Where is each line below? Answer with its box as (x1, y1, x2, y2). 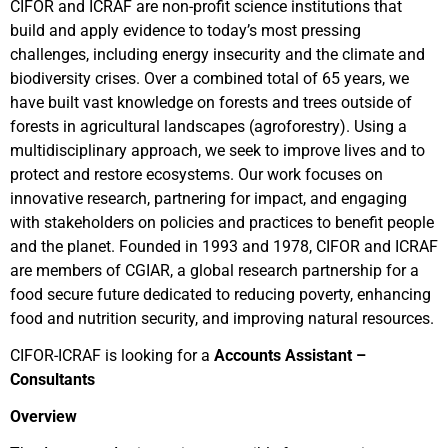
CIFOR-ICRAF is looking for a (10, 346, 214, 365)
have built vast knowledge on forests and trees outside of (10, 93, 412, 112)
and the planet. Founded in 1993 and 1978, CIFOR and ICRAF (10, 237, 438, 256)
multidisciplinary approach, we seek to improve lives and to (10, 141, 425, 160)
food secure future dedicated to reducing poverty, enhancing (10, 285, 431, 304)
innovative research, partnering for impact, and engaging (10, 189, 407, 208)
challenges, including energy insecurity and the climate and (10, 45, 425, 64)
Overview (10, 407, 77, 426)
